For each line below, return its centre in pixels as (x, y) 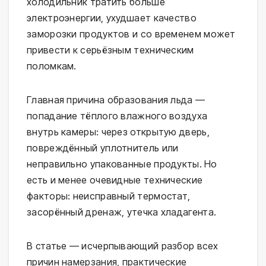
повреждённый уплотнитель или (103, 148)
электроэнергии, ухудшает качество (112, 18)
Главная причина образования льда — (116, 100)
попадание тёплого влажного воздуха (117, 116)
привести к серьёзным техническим (110, 50)
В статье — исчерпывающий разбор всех (123, 246)
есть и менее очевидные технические (115, 180)
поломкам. (52, 66)
